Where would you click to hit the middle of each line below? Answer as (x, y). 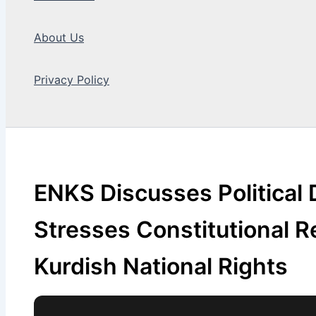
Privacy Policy (72, 80)
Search (26, 119)
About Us (59, 37)
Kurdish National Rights (161, 266)
